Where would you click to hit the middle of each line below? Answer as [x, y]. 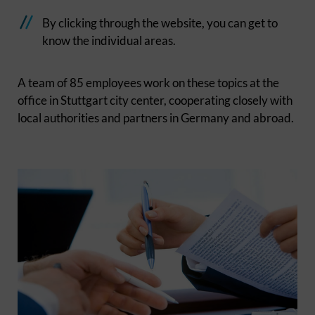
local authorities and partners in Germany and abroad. [156, 118]
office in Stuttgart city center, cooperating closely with [155, 100]
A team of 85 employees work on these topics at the [148, 83]
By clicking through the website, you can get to [160, 23]
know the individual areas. [109, 40]
